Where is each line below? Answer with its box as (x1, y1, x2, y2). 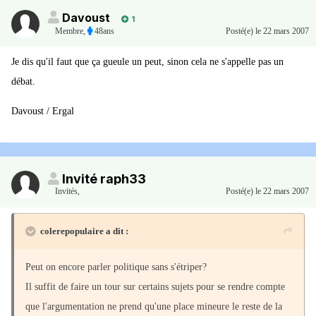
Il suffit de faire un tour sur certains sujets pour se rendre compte (25, 281, 285, 293)
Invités (55, 186, 78, 197)
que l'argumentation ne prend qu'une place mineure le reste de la (25, 301, 282, 312)
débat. (11, 76, 35, 87)
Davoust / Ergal (11, 106, 74, 117)
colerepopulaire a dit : (40, 226, 128, 237)
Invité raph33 (62, 171, 146, 187)
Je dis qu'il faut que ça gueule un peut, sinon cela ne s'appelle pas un (11, 56, 284, 68)
